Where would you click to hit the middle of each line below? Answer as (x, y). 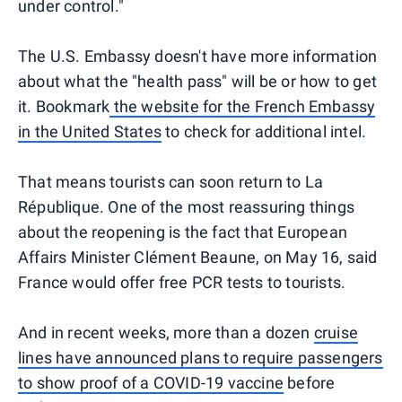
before (310, 383)
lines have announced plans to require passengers (201, 358)
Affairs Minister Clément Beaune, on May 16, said (198, 258)
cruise (336, 333)
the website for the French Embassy (243, 107)
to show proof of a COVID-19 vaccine (151, 383)
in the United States (90, 132)
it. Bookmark (64, 107)
